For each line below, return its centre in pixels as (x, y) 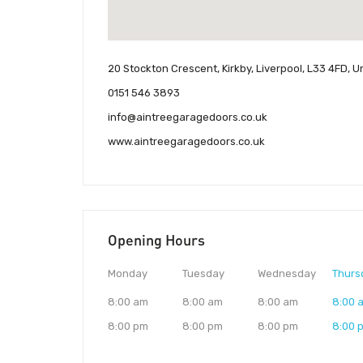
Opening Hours (156, 240)
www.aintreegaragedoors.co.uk (186, 142)
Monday (128, 274)
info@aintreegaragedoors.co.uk (188, 117)
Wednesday (286, 274)
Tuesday (204, 274)
